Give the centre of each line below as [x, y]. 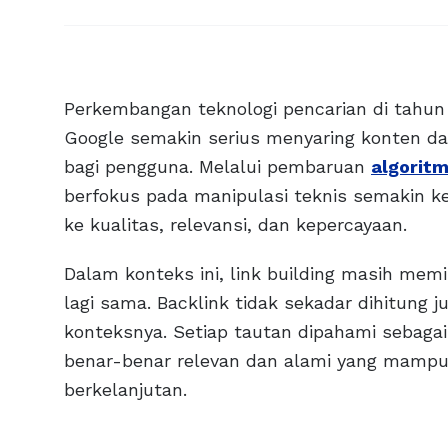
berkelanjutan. [125, 389]
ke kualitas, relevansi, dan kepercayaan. [235, 224]
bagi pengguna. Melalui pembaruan [217, 166]
